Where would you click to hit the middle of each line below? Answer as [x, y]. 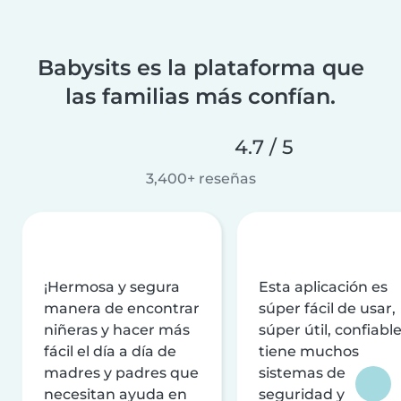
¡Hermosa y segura [112, 286]
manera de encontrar [122, 308]
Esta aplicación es [323, 286]
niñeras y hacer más [117, 329]
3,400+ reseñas [200, 178]
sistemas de [302, 372]
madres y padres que [121, 372]
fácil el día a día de [110, 351]
